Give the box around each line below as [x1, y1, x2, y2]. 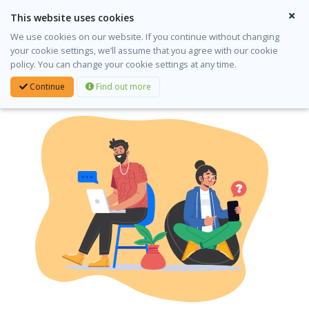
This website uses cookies [10, 11, 134, 24]
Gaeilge [81, 11, 117, 25]
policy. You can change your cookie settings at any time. [10, 58, 237, 70]
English [24, 11, 59, 25]
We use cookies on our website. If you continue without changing [10, 30, 279, 43]
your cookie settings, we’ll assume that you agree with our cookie [10, 44, 278, 57]
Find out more [94, 81, 151, 93]
